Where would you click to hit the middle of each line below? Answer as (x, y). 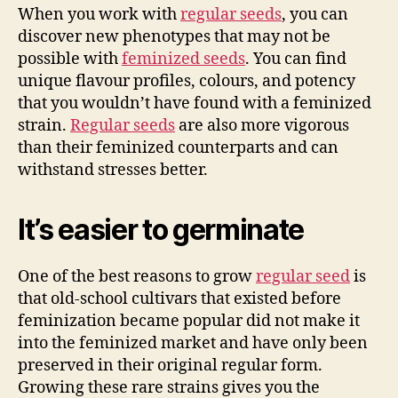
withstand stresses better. (113, 170)
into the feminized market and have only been (193, 343)
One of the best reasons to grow (137, 276)
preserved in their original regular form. (170, 365)
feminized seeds (183, 59)
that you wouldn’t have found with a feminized (195, 103)
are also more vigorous (262, 125)
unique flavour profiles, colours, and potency (187, 81)
